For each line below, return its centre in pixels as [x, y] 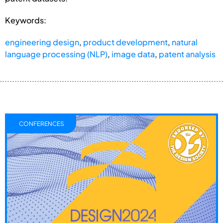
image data [133, 54]
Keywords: [26, 20]
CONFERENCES [42, 123]
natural [185, 42]
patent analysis [187, 54]
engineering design [42, 42]
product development [125, 42]
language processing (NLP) [56, 54]
